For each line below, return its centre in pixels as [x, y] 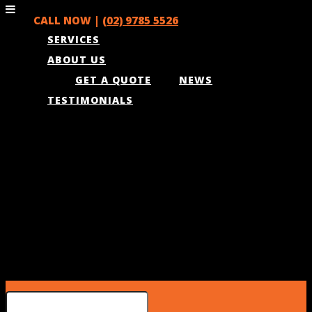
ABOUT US [77, 60]
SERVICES [73, 39]
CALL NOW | [68, 20]
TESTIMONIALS [90, 100]
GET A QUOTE [113, 80]
